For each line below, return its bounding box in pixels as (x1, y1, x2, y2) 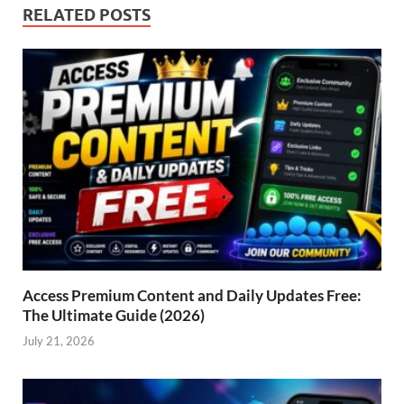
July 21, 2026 (23, 334, 95, 349)
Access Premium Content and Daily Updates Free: (23, 285, 362, 305)
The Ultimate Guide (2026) (23, 305, 205, 325)
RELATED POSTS (23, 5, 151, 24)
